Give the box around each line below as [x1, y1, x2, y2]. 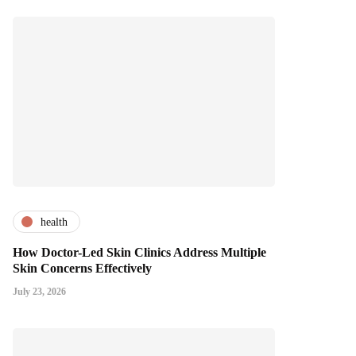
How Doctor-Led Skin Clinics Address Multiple [13, 246, 266, 260]
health [41, 215, 68, 228]
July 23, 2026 [13, 286, 66, 298]
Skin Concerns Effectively [13, 261, 152, 276]
